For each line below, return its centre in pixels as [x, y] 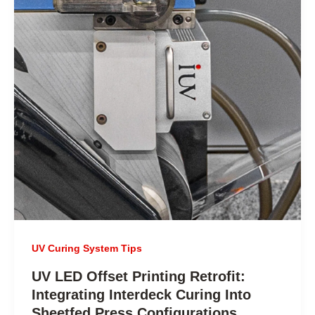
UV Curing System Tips [87, 248]
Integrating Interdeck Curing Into [142, 295]
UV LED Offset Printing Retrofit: [139, 277]
